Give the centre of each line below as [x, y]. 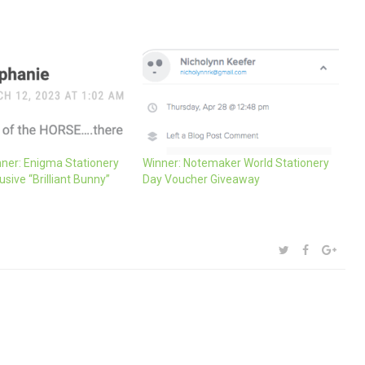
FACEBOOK [336, 249]
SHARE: [290, 248]
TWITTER [312, 249]
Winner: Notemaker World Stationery [236, 163]
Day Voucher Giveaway [202, 179]
